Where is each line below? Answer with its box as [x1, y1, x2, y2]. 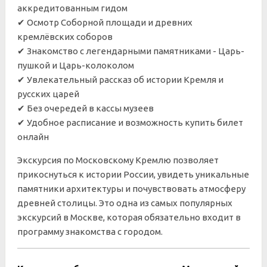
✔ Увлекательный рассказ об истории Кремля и [17, 74, 223, 85]
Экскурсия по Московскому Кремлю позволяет [17, 155, 219, 165]
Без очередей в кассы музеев [27, 103, 154, 113]
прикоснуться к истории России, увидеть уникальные [17, 169, 249, 179]
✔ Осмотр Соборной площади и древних [17, 17, 193, 27]
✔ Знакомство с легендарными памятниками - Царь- [17, 46, 244, 56]
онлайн [17, 132, 49, 142]
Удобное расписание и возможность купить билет [27, 117, 243, 128]
